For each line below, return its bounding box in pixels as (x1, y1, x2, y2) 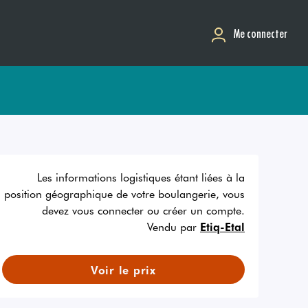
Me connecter (234, 24, 287, 42)
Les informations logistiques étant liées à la (36, 169, 245, 184)
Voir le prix (90, 262, 156, 277)
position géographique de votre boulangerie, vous (3, 186, 245, 201)
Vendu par (146, 219, 197, 234)
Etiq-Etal (199, 219, 245, 234)
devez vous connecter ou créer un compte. (41, 202, 245, 217)
